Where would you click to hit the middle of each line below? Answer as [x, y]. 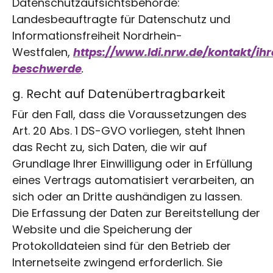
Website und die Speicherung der [102, 229]
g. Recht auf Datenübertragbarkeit [119, 94]
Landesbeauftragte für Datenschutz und [121, 19]
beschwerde [47, 68]
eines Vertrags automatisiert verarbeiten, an [133, 180]
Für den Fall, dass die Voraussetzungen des [129, 114]
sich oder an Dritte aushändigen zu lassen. [127, 196]
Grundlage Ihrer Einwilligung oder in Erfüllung [132, 163]
